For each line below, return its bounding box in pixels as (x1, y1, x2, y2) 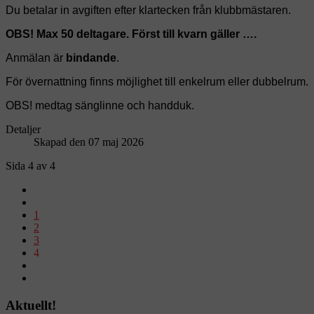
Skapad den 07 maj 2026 (34, 135, 144, 148)
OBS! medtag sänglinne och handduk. (6, 99, 194, 111)
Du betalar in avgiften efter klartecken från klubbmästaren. (6, 4, 291, 16)
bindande (66, 51, 116, 64)
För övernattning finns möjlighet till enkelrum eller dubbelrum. (6, 75, 308, 88)
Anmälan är (6, 51, 66, 64)
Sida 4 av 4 (6, 159, 55, 172)
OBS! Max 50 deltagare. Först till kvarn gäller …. (6, 27, 257, 40)
